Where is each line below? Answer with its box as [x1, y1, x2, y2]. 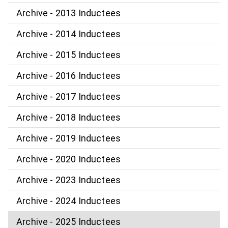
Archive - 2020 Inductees [16, 153, 121, 164]
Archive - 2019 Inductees [16, 132, 121, 144]
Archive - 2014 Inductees [16, 28, 121, 39]
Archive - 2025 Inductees [16, 216, 121, 227]
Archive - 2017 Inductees [16, 91, 121, 102]
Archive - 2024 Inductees [16, 195, 121, 206]
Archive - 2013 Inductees [16, 7, 121, 18]
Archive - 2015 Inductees [16, 49, 121, 60]
